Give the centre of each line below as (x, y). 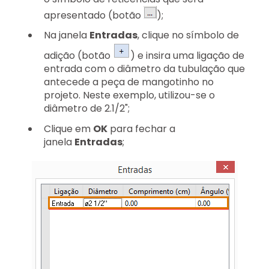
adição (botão (78, 56)
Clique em (68, 128)
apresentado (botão (94, 16)
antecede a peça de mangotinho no (129, 82)
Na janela (67, 35)
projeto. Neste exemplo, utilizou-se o (129, 95)
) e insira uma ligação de (187, 56)
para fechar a (141, 128)
